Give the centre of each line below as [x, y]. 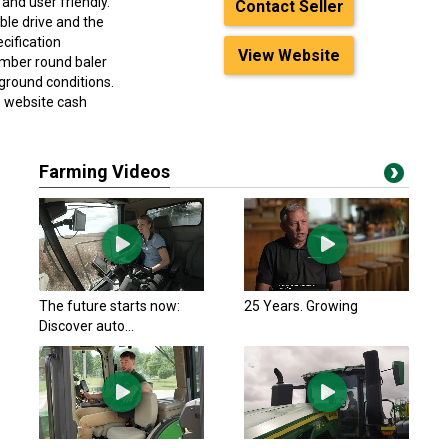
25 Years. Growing [301, 306]
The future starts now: [109, 306]
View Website [289, 55]
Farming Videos [104, 171]
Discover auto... [86, 326]
